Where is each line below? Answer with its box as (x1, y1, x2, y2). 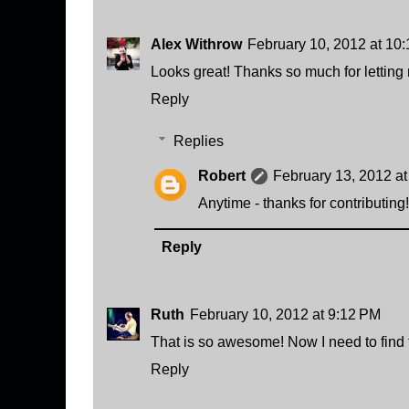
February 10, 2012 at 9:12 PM (190, 307, 381, 322)
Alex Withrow (151, 37, 242, 52)
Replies (173, 133, 224, 149)
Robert (198, 168, 246, 184)
